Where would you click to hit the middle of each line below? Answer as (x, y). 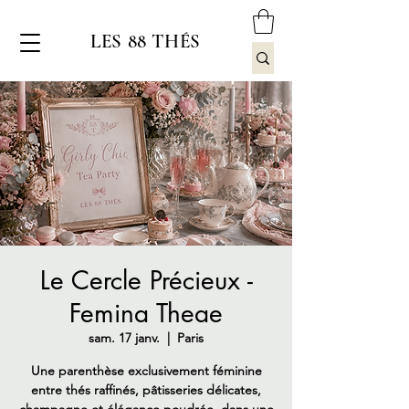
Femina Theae (146, 314)
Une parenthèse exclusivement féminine (146, 371)
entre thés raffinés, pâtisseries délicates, (146, 390)
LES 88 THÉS (146, 42)
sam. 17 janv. (124, 338)
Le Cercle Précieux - (146, 281)
